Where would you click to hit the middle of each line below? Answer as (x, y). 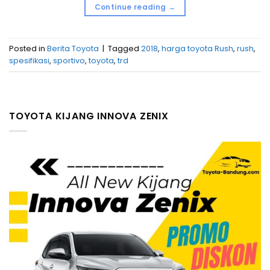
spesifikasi (29, 60)
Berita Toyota (73, 48)
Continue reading (131, 7)
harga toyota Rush (197, 48)
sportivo (69, 60)
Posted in (28, 48)
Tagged (124, 48)
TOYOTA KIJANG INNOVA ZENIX (89, 116)
